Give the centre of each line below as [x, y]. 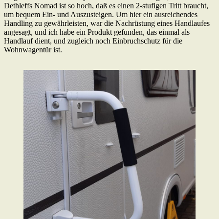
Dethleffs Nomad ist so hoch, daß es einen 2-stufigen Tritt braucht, [106, 6]
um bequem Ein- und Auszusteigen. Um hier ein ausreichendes [101, 15]
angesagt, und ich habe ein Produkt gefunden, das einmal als [97, 32]
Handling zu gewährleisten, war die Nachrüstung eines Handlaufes [107, 23]
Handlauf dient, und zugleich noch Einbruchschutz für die [93, 41]
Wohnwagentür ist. [33, 50]
